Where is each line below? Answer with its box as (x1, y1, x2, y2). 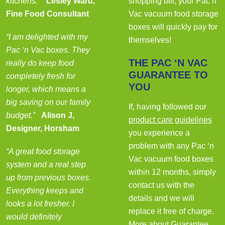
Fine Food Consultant (6, 9, 89, 18)
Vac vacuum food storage (129, 9, 218, 18)
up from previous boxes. (6, 173, 91, 182)
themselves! (129, 35, 171, 44)
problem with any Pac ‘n (129, 141, 214, 150)
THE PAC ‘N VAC (129, 57, 207, 68)
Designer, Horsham (6, 124, 79, 133)
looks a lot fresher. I (6, 199, 74, 208)
